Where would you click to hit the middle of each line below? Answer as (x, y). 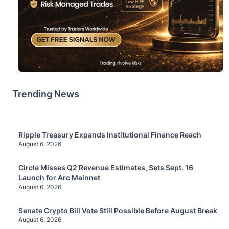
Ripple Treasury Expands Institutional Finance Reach (110, 134)
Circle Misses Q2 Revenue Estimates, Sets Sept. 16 (106, 167)
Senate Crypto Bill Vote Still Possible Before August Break (118, 210)
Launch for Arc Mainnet (59, 177)
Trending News (46, 94)
